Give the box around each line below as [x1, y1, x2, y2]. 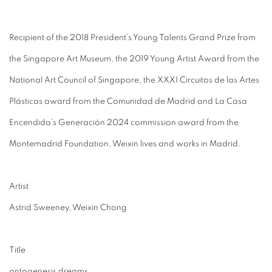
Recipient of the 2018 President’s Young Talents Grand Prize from [9, 33, 256, 42]
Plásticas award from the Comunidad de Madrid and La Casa [9, 97, 247, 106]
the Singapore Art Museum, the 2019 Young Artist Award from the [9, 55, 259, 63]
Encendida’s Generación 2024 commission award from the [9, 118, 239, 127]
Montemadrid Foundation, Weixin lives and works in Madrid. [9, 140, 241, 148]
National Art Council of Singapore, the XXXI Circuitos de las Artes [9, 76, 259, 84]
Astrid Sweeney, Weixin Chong [9, 203, 127, 212]
